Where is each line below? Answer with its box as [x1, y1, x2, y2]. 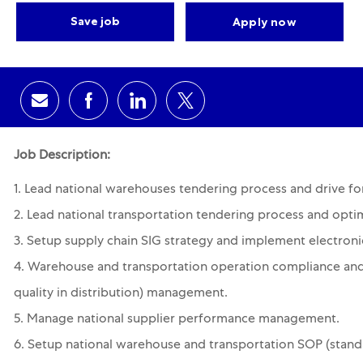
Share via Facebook [87, 100, 213, 115]
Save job [70, 14, 120, 29]
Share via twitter [184, 100, 289, 115]
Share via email [38, 99, 148, 116]
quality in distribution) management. [13, 288, 228, 301]
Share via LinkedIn [135, 100, 253, 115]
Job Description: [13, 150, 110, 164]
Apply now [232, 15, 297, 30]
